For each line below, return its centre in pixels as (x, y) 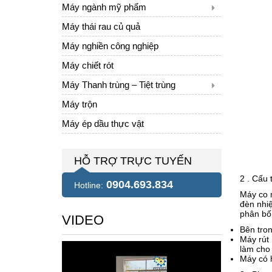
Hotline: (89, 185)
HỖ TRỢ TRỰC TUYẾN (133, 161)
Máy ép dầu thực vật (103, 124)
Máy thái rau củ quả (101, 26)
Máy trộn (80, 104)
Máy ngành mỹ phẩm (104, 7)
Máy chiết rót (88, 65)
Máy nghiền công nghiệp (110, 46)
